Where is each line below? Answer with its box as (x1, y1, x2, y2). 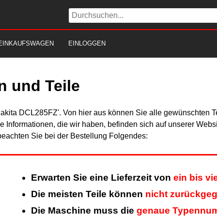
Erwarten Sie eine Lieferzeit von (31, 172, 173, 183)
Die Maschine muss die (31, 205, 137, 216)
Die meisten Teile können (31, 189, 145, 200)
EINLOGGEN (68, 40, 106, 47)
